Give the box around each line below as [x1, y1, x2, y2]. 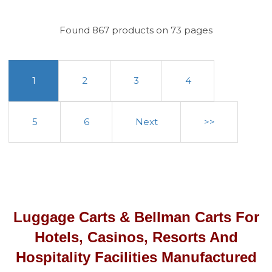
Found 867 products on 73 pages [59, 24, 212, 36]
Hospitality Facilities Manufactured [15, 248, 257, 265]
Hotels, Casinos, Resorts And [34, 228, 238, 245]
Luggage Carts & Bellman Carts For [13, 208, 259, 225]
